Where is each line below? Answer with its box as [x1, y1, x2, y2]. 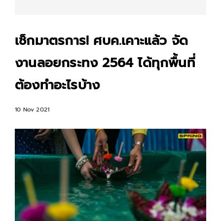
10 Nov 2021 [15, 105, 50, 114]
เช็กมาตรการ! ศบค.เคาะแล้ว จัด [15, 31, 188, 50]
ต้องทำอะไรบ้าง [15, 75, 100, 95]
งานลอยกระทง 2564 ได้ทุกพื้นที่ [15, 53, 195, 73]
